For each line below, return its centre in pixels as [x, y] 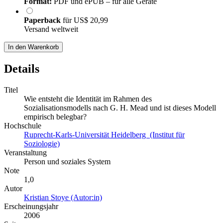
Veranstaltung [25, 152]
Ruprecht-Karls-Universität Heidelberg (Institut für [104, 134]
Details [22, 68]
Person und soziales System [67, 161]
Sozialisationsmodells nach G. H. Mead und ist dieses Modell [120, 108]
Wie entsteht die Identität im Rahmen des [88, 99]
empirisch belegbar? [55, 116]
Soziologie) [42, 143]
